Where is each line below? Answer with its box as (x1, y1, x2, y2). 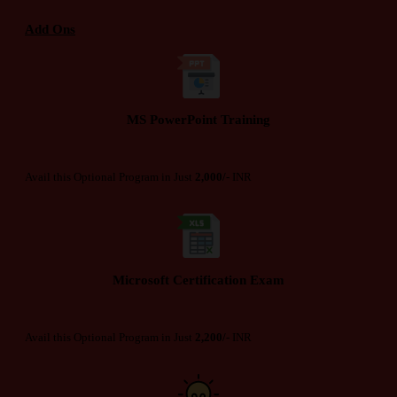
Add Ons (25, 21, 75, 37)
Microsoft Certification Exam (113, 271, 284, 287)
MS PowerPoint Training (127, 112, 270, 128)
